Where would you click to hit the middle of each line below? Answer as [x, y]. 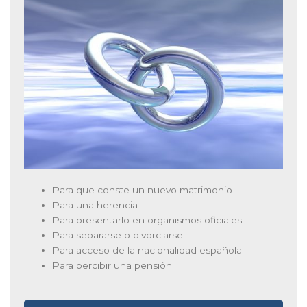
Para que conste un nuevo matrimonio [143, 189]
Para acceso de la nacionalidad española [147, 250]
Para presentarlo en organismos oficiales [147, 220]
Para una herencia [95, 205]
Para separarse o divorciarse [118, 235]
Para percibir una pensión [112, 265]
